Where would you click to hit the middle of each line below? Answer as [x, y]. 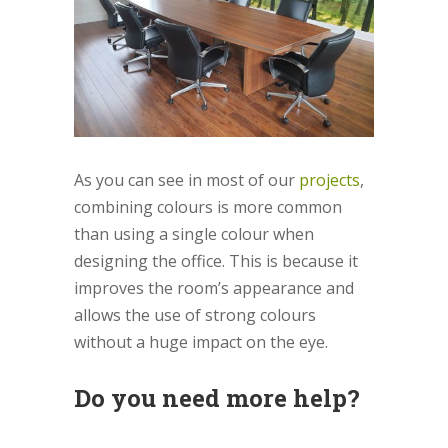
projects [329, 179]
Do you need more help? [217, 397]
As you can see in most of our [186, 179]
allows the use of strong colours [195, 314]
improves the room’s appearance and [214, 287]
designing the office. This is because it [216, 260]
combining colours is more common [208, 206]
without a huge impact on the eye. [201, 341]
